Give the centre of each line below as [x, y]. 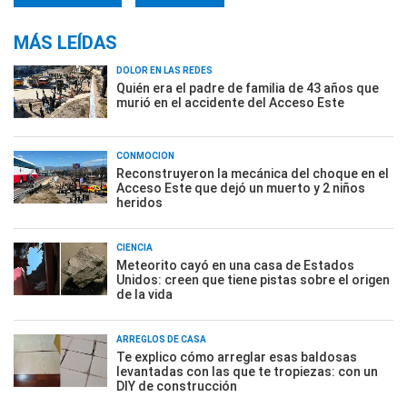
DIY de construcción [177, 386]
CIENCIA [134, 248]
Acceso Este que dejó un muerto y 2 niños [241, 188]
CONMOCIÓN [145, 156]
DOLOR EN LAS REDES [164, 70]
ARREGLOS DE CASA [161, 339]
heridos [139, 203]
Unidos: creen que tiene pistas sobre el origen [253, 280]
